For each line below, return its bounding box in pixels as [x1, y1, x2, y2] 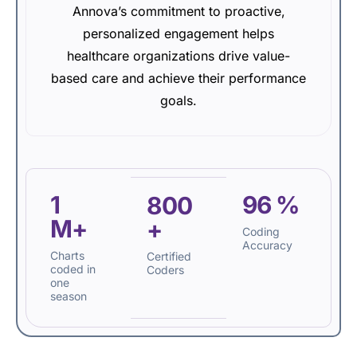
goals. [160, 92, 197, 108]
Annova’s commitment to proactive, [72, 3, 285, 19]
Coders [146, 263, 184, 277]
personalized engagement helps [83, 25, 274, 41]
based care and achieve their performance [51, 70, 306, 86]
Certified [146, 249, 191, 263]
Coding [242, 225, 280, 238]
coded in [50, 262, 96, 276]
